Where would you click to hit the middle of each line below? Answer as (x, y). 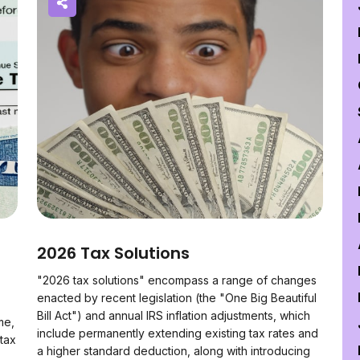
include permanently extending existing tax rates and (178, 333)
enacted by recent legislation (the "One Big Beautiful (177, 298)
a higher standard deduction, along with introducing (174, 351)
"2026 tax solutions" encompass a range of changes (177, 280)
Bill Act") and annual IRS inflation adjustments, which (174, 315)
